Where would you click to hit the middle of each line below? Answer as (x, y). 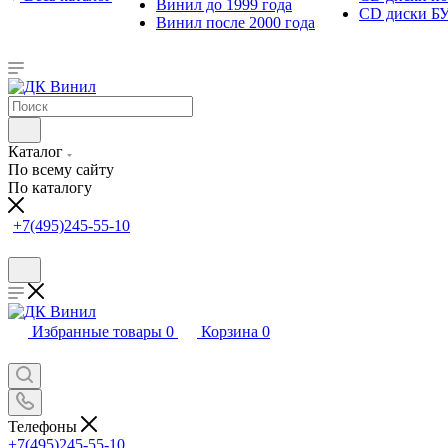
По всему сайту (61, 169)
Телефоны (44, 426)
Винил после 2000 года (235, 22)
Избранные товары (97, 331)
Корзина (229, 331)
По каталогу (50, 187)
